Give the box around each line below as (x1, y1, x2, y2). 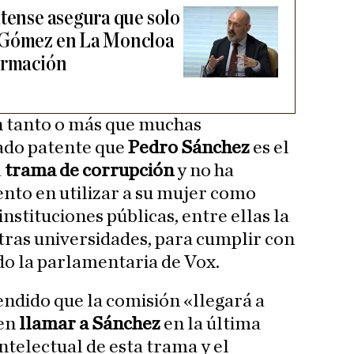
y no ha (174, 161, 234, 181)
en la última (164, 314, 261, 334)
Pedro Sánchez (128, 138, 250, 158)
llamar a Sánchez (19, 314, 164, 334)
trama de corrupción (5, 161, 174, 181)
